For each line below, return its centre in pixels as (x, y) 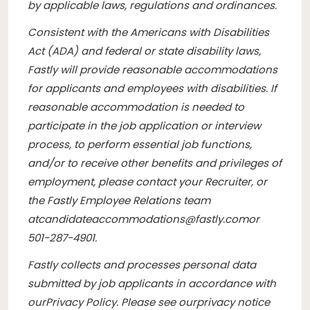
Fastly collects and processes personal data (142, 264)
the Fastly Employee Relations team (119, 200)
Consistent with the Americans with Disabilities (148, 32)
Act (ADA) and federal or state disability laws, (144, 51)
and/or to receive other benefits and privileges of (155, 163)
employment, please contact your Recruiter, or (147, 181)
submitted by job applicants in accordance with (152, 283)
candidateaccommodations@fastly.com (143, 219)
